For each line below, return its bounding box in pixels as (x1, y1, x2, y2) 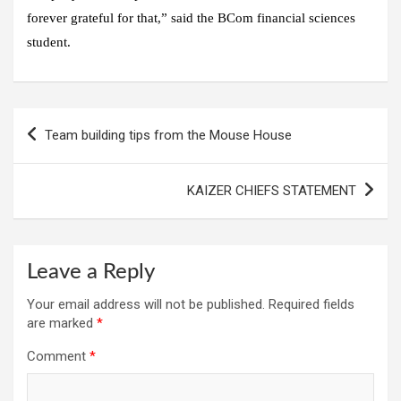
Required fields (269, 295, 354, 312)
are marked (27, 314, 97, 331)
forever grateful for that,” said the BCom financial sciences (27, 10, 355, 25)
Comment (27, 347, 90, 364)
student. (27, 34, 71, 49)
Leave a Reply (27, 260, 155, 283)
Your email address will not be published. (27, 295, 265, 312)
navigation (13, 138, 115, 161)
